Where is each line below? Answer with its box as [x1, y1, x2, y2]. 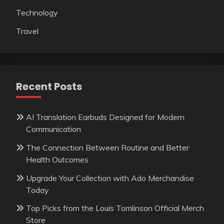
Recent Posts [16, 79, 82, 93]
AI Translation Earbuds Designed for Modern [26, 112, 184, 122]
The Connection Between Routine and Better [26, 142, 189, 152]
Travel [16, 26, 38, 36]
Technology [16, 7, 58, 18]
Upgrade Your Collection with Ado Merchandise [26, 172, 194, 183]
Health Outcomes [26, 154, 88, 164]
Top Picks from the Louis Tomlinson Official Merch [26, 203, 204, 213]
